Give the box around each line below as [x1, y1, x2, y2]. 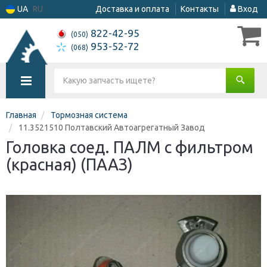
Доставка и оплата [95, 4, 169, 14]
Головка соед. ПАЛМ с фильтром [6, 138, 253, 156]
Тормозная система [51, 110, 128, 120]
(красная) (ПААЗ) [6, 156, 133, 173]
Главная [6, 110, 36, 120]
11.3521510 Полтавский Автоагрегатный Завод [18, 123, 205, 132]
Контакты [181, 4, 219, 14]
